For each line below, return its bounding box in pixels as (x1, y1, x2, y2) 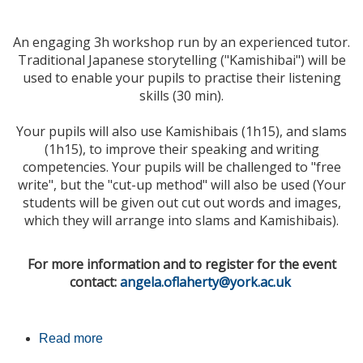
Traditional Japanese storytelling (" (17, 51, 229, 70)
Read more (39, 331, 103, 346)
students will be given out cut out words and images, (22, 194, 341, 212)
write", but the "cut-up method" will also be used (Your (17, 176, 346, 194)
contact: (69, 273, 120, 292)
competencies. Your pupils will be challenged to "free (22, 158, 341, 177)
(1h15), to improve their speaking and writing (44, 140, 319, 159)
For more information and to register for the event (27, 255, 336, 274)
